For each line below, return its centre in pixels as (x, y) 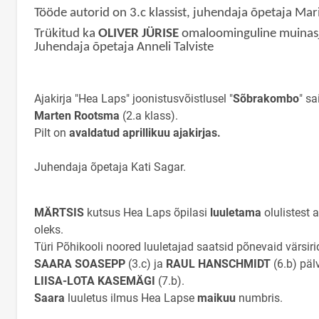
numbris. (261, 298)
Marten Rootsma (78, 115)
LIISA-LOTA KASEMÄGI (95, 281)
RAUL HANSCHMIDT (218, 263)
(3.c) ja (147, 263)
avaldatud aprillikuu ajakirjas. (143, 132)
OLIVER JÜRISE (138, 34)
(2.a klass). (150, 115)
